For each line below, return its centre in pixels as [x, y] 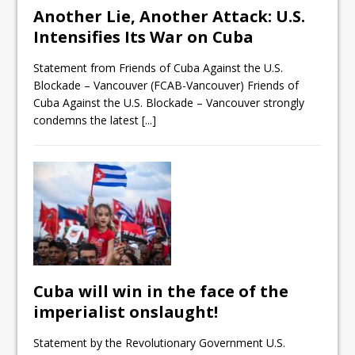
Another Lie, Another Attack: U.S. [170, 17]
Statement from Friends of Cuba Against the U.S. [158, 68]
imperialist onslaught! [126, 312]
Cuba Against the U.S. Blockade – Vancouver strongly [169, 103]
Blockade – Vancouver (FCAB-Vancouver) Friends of [166, 86]
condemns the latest [88, 120]
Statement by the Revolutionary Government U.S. [160, 343]
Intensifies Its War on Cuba [144, 37]
